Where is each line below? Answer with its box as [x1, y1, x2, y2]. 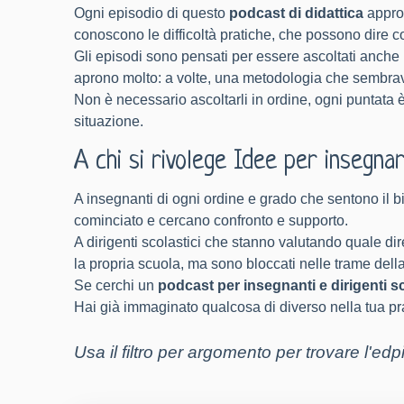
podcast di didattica [229, 5, 364, 21]
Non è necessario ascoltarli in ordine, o [74, 92, 324, 107]
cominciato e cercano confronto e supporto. [74, 213, 349, 228]
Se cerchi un [74, 278, 159, 293]
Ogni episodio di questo [74, 5, 230, 21]
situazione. [74, 114, 144, 129]
